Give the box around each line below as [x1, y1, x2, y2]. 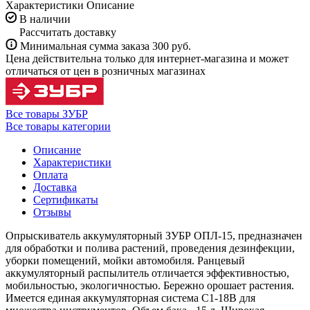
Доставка [33, 181, 77, 193]
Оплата [33, 168, 68, 181]
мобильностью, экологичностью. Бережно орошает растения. [6, 279, 294, 291]
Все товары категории [6, 120, 111, 132]
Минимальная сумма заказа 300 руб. [20, 39, 191, 52]
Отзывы [33, 206, 71, 218]
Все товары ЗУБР [6, 107, 88, 120]
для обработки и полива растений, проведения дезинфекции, [6, 241, 295, 254]
